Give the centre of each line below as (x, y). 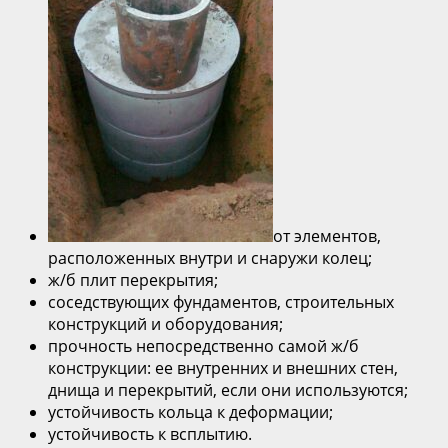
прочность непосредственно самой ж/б (203, 346)
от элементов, (327, 236)
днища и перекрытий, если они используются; (228, 390)
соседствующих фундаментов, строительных (221, 302)
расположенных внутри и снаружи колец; (210, 258)
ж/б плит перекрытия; (133, 280)
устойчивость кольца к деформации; (190, 412)
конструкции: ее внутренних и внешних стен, (223, 368)
